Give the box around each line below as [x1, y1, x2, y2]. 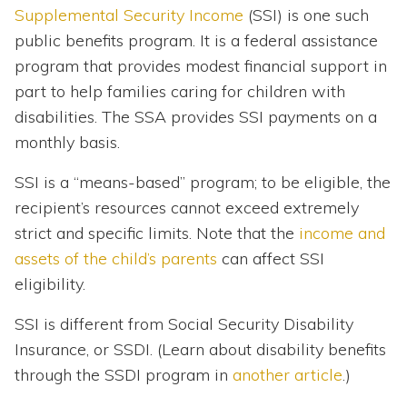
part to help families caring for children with [15, 81, 345, 103]
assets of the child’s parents [15, 248, 217, 270]
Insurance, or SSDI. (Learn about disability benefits [15, 339, 386, 361]
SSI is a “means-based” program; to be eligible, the [15, 172, 391, 194]
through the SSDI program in [15, 364, 233, 386]
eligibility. [15, 273, 85, 295]
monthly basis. [15, 132, 120, 154]
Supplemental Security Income [15, 5, 243, 26]
